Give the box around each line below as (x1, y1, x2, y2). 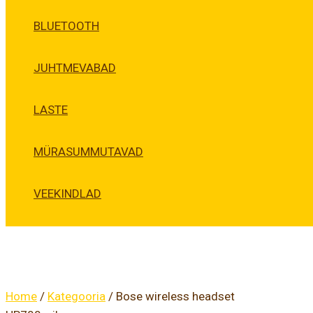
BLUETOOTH (34, 19, 99, 34)
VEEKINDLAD (34, 187, 101, 201)
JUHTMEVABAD (34, 61, 116, 75)
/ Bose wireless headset (105, 289, 235, 304)
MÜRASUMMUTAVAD (34, 145, 143, 159)
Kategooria (48, 289, 105, 304)
